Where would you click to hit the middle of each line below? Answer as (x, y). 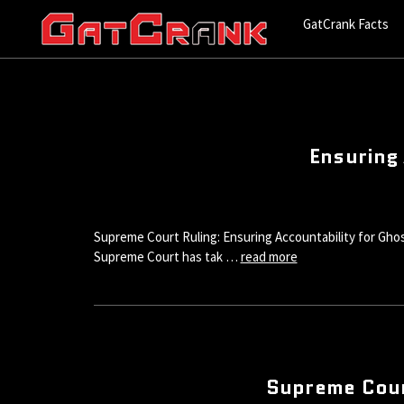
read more (269, 256)
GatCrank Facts (346, 23)
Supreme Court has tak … (167, 256)
